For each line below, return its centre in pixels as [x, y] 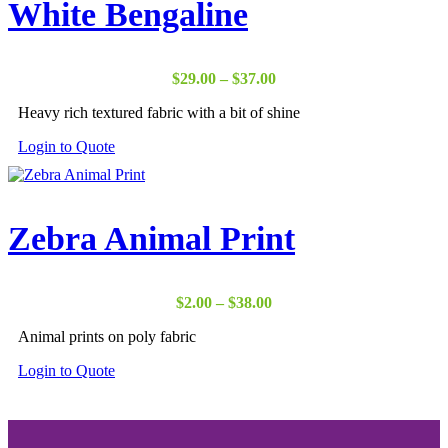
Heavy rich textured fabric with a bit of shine [159, 112]
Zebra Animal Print [151, 238]
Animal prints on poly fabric [107, 336]
